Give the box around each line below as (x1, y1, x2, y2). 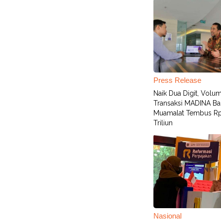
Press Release (153, 76, 201, 84)
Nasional (153, 212, 182, 220)
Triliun (153, 119, 173, 127)
